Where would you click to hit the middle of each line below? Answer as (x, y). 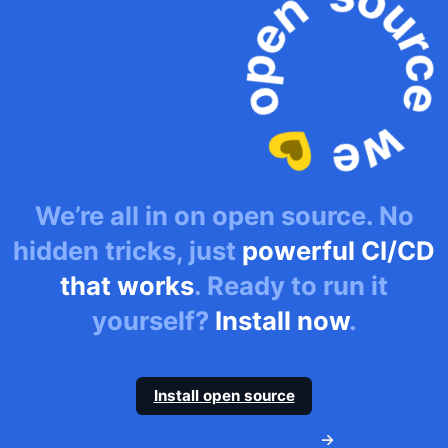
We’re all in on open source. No (224, 216)
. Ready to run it (291, 286)
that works (127, 286)
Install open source (224, 396)
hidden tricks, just (127, 251)
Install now (281, 321)
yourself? (153, 321)
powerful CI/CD (338, 251)
